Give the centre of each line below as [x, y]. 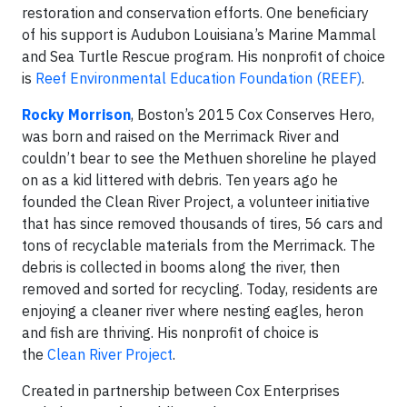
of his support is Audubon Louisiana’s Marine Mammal [199, 35]
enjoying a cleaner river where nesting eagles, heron [193, 311]
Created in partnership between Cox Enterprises [181, 391]
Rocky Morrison [76, 114]
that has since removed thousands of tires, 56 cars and [202, 223]
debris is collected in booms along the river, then [181, 267]
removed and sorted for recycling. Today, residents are [200, 289]
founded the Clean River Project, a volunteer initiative [196, 202]
